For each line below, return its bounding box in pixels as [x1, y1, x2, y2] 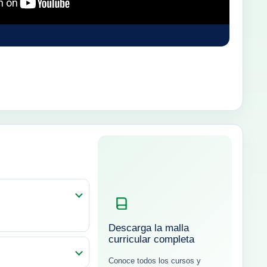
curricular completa [108, 234, 194, 246]
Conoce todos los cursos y [108, 257, 201, 266]
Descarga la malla [108, 222, 189, 234]
